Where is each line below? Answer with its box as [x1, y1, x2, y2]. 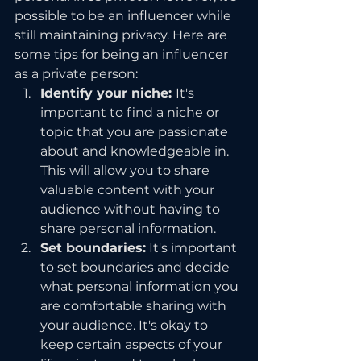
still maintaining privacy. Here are [15, 27, 230, 43]
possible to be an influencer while [15, 8, 234, 23]
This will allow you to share [40, 163, 213, 178]
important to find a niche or [40, 105, 222, 120]
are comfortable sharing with [40, 298, 230, 313]
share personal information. [40, 221, 216, 236]
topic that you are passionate [40, 124, 231, 139]
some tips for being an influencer [15, 47, 231, 62]
